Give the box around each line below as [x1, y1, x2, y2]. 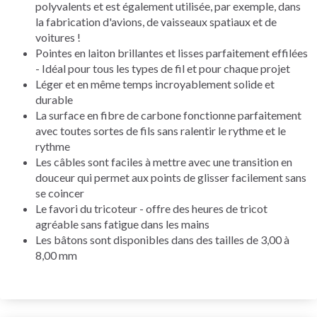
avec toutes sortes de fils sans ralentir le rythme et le [35, 123, 286, 137]
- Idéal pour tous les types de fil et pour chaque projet [35, 61, 290, 75]
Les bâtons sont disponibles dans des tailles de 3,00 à [35, 232, 289, 246]
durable [35, 92, 73, 106]
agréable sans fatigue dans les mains [35, 217, 209, 231]
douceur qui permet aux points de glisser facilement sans [35, 170, 306, 184]
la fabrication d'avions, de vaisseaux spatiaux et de [35, 14, 277, 28]
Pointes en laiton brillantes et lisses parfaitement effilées [35, 45, 308, 59]
